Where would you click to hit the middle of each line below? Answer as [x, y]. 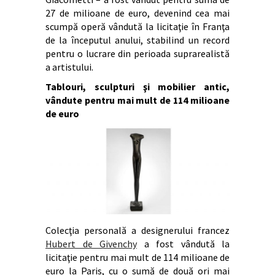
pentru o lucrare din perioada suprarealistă [137, 54]
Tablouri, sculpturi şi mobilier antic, [137, 87]
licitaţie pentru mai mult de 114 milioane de [137, 258]
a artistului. [69, 67]
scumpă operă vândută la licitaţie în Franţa [137, 27]
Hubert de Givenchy [91, 244]
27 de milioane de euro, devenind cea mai [137, 13]
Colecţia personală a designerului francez [137, 230]
